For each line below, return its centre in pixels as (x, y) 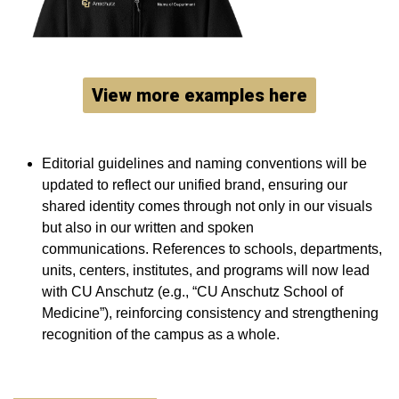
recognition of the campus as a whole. (161, 335)
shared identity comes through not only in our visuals (207, 207)
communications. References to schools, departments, (212, 249)
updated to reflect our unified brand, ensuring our (195, 185)
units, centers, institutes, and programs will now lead (206, 271)
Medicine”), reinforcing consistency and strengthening (210, 313)
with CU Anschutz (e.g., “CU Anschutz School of (192, 292)
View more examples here (199, 96)
